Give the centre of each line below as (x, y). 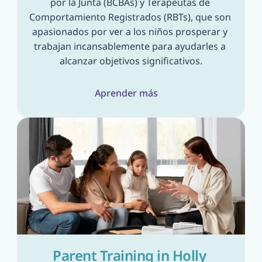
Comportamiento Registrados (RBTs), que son (130, 17)
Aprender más (126, 93)
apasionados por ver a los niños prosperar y (130, 32)
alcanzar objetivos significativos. (131, 61)
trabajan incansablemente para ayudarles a (130, 46)
